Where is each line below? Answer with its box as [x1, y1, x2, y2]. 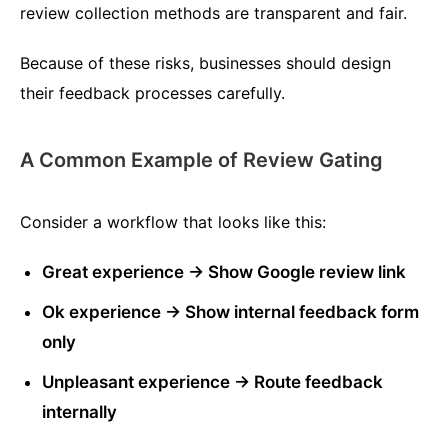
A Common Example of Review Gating [20, 148, 383, 173]
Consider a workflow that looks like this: [20, 212, 326, 233]
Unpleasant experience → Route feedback [42, 372, 384, 393]
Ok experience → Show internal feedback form [42, 302, 420, 323]
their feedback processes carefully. [20, 83, 285, 104]
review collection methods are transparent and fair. [20, 3, 407, 24]
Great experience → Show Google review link [42, 262, 407, 283]
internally [42, 402, 118, 423]
